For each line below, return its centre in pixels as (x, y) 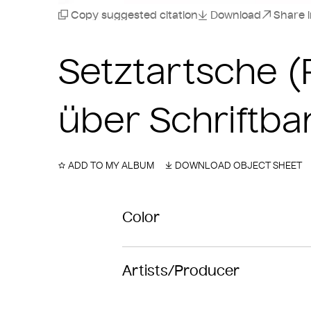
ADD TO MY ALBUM (111, 166)
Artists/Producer (181, 271)
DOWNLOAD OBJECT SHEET (238, 166)
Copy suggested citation (134, 15)
